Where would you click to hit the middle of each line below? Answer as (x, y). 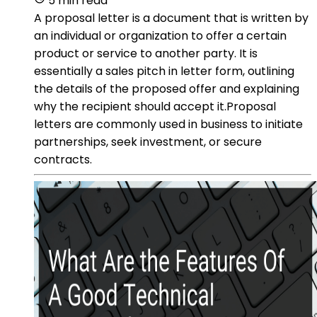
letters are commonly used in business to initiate (168, 124)
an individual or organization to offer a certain (160, 35)
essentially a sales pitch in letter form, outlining (164, 71)
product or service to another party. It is (146, 53)
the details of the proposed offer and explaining (167, 88)
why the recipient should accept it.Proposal (155, 106)
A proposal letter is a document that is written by (171, 18)
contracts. (63, 159)
